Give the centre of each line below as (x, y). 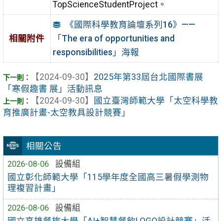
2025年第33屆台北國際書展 (148, 77)
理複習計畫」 (34, 188)
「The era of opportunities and (113, 38)
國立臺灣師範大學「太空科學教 (156, 101)
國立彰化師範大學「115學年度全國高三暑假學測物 (108, 177)
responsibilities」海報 (96, 52)
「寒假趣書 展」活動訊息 (53, 89)
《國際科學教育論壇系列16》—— (130, 24)
